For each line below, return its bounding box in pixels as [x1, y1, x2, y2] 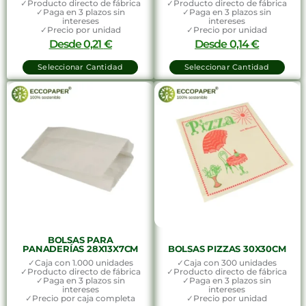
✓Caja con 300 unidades [177, 257, 277, 268]
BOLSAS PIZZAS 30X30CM [167, 242, 286, 254]
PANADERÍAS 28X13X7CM [23, 242, 139, 254]
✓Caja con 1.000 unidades [27, 257, 133, 268]
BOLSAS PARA [47, 234, 113, 245]
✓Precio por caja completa [25, 292, 136, 303]
